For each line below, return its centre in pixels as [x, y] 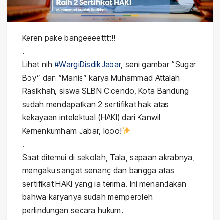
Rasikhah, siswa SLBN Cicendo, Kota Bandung [106, 91]
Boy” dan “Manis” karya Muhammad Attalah [101, 77]
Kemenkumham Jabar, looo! [72, 130]
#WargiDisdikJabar [88, 64]
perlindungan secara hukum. [73, 210]
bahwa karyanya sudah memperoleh [88, 197]
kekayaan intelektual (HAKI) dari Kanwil [91, 117]
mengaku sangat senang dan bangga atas [98, 170]
